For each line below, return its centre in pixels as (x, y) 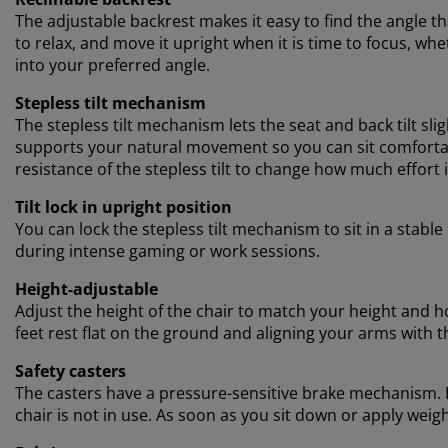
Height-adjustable (86, 288)
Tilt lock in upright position (123, 206)
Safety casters (70, 370)
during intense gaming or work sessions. (167, 250)
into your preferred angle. (112, 64)
